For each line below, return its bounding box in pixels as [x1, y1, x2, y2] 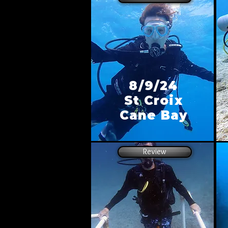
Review [143, 147, 166, 156]
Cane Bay [119, 108, 188, 123]
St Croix [124, 93, 183, 108]
